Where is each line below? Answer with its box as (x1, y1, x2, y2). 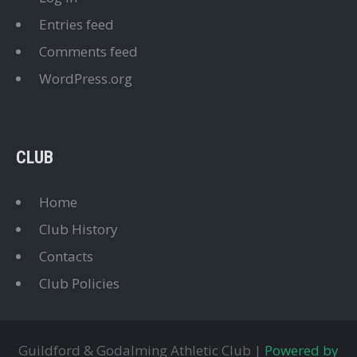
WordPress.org (39, 69, 132, 88)
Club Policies (39, 274, 120, 293)
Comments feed (39, 42, 138, 61)
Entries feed (39, 15, 114, 34)
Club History (39, 220, 118, 239)
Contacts (39, 247, 93, 266)
